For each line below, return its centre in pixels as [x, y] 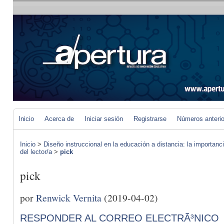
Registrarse [150, 119]
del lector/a [36, 152]
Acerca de [59, 119]
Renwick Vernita [69, 197]
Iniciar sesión [104, 119]
